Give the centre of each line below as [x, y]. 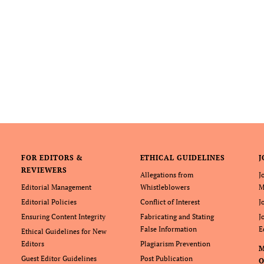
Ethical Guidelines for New [64, 231]
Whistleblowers [165, 187]
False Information [168, 229]
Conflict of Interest [170, 202]
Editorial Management [56, 187]
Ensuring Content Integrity [63, 217]
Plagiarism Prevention [175, 244]
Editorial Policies [49, 202]
